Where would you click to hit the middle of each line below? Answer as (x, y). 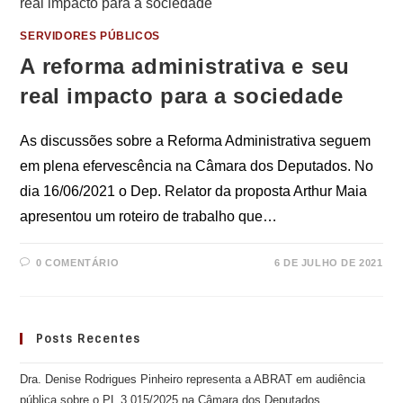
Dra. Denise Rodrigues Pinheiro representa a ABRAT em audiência (193, 380)
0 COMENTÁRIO (78, 263)
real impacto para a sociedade (182, 96)
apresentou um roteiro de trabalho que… (149, 217)
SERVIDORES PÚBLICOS (90, 36)
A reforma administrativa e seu (185, 67)
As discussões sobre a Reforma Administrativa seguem (196, 141)
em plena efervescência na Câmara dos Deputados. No (197, 166)
